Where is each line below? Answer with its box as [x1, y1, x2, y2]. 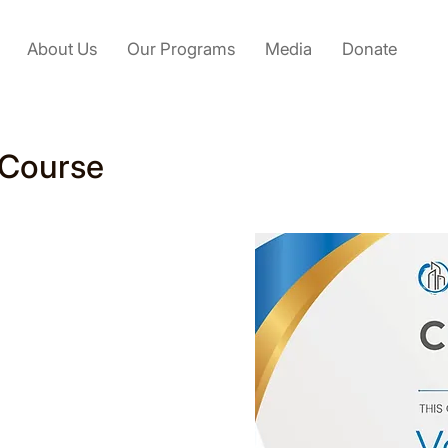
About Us [27, 39, 97, 59]
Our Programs [127, 39, 235, 59]
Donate [342, 39, 397, 59]
